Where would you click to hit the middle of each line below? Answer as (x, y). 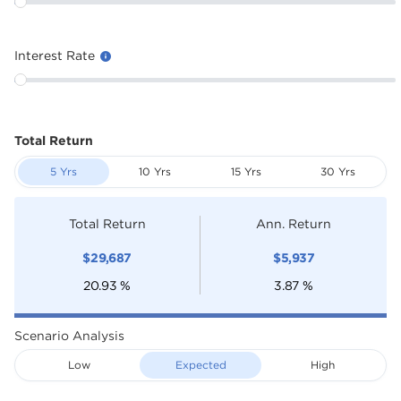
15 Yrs (246, 171)
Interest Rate (56, 55)
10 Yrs (155, 171)
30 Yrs (337, 171)
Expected (200, 365)
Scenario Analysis (69, 335)
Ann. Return (294, 223)
